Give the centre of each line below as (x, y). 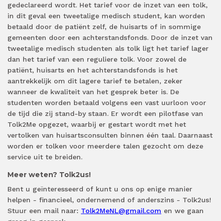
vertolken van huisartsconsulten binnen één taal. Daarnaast (110, 135)
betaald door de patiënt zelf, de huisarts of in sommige (104, 27)
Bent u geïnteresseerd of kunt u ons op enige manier (100, 189)
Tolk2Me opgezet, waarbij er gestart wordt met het (97, 125)
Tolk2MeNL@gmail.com (121, 211)
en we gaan (183, 211)
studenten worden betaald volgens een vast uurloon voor (107, 103)
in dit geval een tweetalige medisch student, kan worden (106, 16)
